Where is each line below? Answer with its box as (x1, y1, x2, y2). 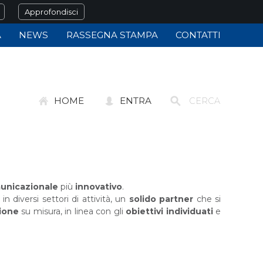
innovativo (75, 181, 122, 192)
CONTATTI (176, 29, 221, 41)
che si (193, 194, 221, 204)
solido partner (129, 194, 194, 204)
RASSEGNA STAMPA (66, 29, 158, 41)
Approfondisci (25, 7, 78, 16)
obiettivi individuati (126, 206, 213, 217)
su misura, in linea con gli (21, 206, 126, 217)
